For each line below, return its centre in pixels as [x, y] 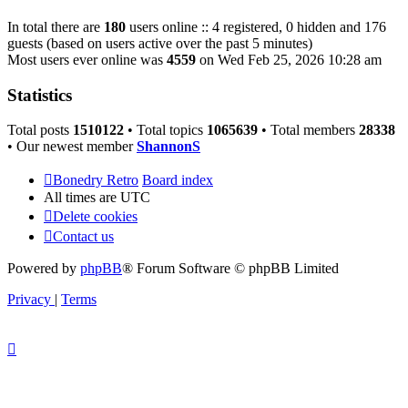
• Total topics [165, 130]
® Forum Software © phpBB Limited [230, 269]
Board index [178, 180]
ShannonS [168, 147]
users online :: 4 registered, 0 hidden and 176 [256, 26]
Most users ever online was [87, 59]
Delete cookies [95, 217]
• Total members [308, 130]
